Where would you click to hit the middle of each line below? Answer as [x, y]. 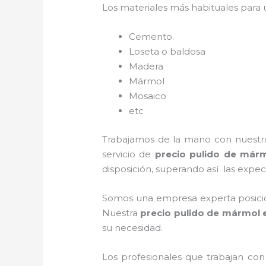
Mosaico [148, 96]
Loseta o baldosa [167, 52]
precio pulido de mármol [200, 213]
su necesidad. [133, 227]
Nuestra [121, 213]
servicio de [129, 154]
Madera [146, 66]
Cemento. [152, 37]
